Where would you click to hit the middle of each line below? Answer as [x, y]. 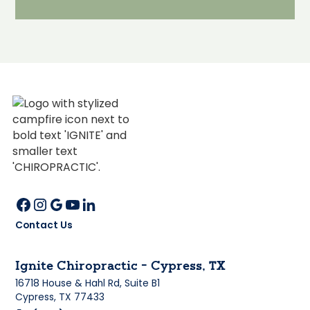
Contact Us [44, 225]
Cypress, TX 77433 [60, 297]
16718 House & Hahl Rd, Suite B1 [88, 283]
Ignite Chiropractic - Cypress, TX [121, 267]
